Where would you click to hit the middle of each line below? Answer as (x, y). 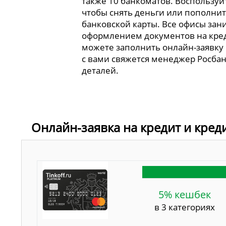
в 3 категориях (185, 207)
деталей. (100, 70)
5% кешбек (185, 195)
